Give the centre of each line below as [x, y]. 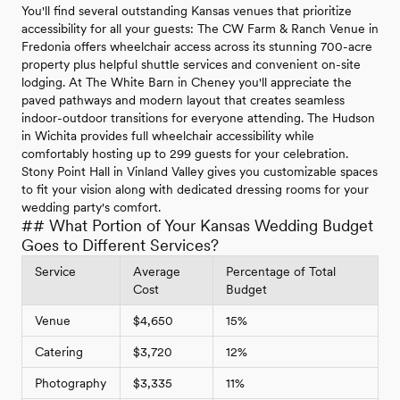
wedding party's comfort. [91, 208]
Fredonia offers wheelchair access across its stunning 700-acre [197, 47]
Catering [59, 352]
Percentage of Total [281, 272]
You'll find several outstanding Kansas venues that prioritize [187, 11]
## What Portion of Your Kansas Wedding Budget [197, 226]
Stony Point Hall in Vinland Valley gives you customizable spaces [200, 172]
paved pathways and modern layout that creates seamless [183, 100]
